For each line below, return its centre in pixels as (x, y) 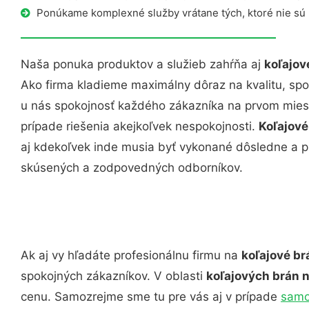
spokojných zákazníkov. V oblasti (113, 276)
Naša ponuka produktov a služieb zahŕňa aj (142, 64)
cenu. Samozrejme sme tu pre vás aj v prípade (151, 296)
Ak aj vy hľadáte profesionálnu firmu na (131, 255)
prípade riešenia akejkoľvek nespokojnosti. (140, 126)
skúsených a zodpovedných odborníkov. (132, 168)
